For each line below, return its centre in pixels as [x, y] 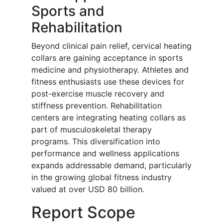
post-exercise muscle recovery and [98, 94]
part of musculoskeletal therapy [92, 130]
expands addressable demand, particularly [111, 166]
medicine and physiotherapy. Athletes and [110, 70]
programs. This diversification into [96, 142]
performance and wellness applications [105, 154]
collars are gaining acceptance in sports [107, 58]
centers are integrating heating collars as [109, 118]
